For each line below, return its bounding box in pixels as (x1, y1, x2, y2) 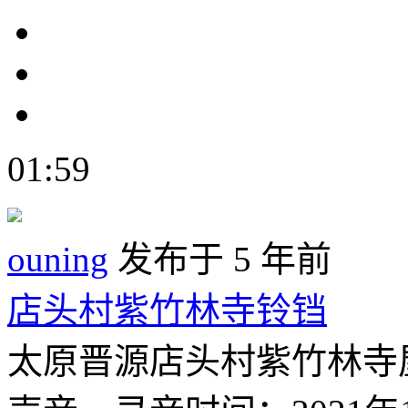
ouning (7, 239, 108, 279)
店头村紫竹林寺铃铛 (7, 290, 327, 330)
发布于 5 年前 (108, 239, 331, 279)
